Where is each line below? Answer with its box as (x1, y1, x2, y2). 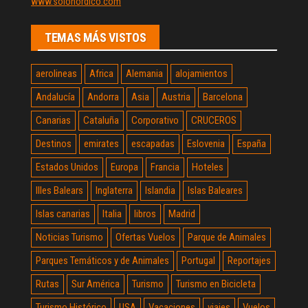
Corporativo (131, 113, 179, 126)
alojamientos (175, 67, 228, 80)
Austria (162, 90, 190, 103)
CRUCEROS (191, 113, 236, 126)
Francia (151, 160, 179, 173)
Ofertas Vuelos (115, 230, 175, 243)
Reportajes (228, 254, 271, 267)
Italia (102, 207, 122, 220)
